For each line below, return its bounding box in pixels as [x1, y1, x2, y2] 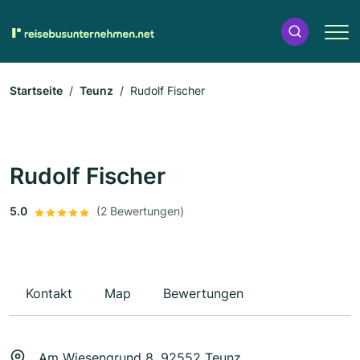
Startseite [10, 84, 63, 98]
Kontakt [26, 285, 72, 302]
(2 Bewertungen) [96, 204, 184, 219]
